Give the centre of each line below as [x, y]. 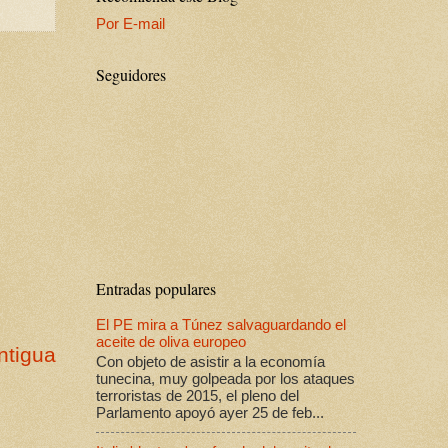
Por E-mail [130, 23]
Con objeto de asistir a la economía [210, 361]
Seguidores [131, 74]
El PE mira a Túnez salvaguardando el [221, 325]
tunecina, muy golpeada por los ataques [225, 378]
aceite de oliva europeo [171, 342]
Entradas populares [156, 288]
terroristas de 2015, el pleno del [197, 395]
